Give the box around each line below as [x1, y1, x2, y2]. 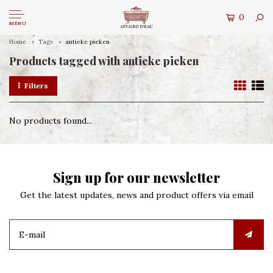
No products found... [9, 115, 92, 126]
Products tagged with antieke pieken [9, 54, 199, 68]
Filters [24, 81, 49, 90]
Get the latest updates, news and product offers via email [19, 190, 253, 200]
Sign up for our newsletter [53, 168, 220, 186]
